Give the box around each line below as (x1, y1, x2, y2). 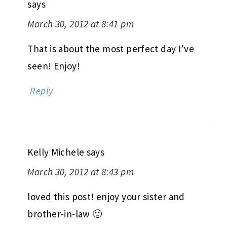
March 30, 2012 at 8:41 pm (27, 17, 134, 30)
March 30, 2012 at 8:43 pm (27, 165, 134, 178)
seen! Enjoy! (27, 59, 80, 72)
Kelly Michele (27, 145, 85, 158)
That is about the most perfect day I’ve (27, 42, 195, 55)
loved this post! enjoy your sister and (27, 190, 185, 203)
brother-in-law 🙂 (27, 207, 102, 220)
